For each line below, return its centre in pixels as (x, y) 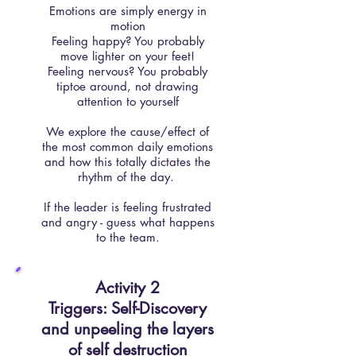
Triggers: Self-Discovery (128, 308)
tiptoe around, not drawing (128, 86)
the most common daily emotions (128, 147)
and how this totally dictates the (128, 162)
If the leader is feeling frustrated (128, 207)
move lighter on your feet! (128, 56)
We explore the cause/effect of (128, 132)
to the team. (128, 237)
